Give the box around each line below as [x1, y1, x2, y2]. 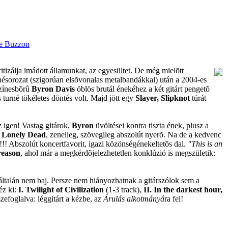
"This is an [188, 139, 222, 148]
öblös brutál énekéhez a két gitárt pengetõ [75, 84, 210, 93]
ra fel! [164, 194, 183, 203]
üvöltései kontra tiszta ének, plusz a [94, 121, 209, 130]
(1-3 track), [104, 185, 144, 194]
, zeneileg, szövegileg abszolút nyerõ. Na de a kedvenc [46, 130, 221, 139]
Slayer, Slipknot [135, 93, 190, 102]
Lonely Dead [2, 130, 46, 139]
